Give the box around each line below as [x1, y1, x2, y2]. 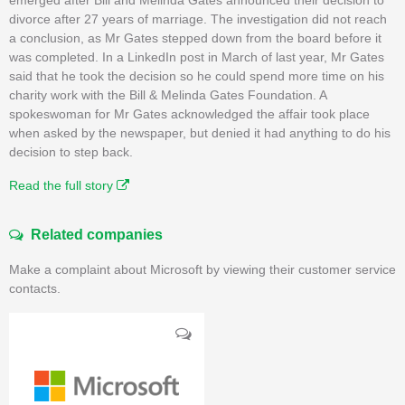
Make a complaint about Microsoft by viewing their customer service [9, 261, 396, 277]
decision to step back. [9, 144, 133, 159]
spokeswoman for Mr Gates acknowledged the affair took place [9, 106, 370, 121]
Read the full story [9, 177, 117, 193]
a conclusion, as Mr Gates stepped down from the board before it [9, 30, 381, 45]
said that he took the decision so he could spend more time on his [9, 68, 384, 83]
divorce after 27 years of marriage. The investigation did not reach [9, 11, 387, 26]
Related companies [24, 226, 163, 242]
